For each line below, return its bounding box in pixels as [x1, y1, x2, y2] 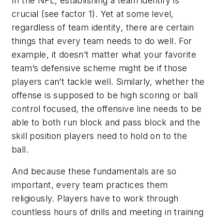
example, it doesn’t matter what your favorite [12, 49, 196, 60]
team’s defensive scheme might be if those [12, 62, 187, 73]
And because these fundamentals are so [12, 166, 177, 177]
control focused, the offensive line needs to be [12, 103, 202, 114]
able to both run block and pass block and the [12, 117, 200, 127]
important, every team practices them [12, 180, 168, 190]
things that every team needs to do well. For [12, 35, 192, 46]
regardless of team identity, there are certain [12, 22, 194, 32]
